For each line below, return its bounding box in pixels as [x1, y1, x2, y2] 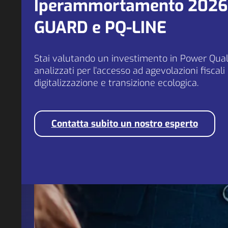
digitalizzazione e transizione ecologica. [34, 76, 198, 89]
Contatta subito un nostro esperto [51, 117, 198, 130]
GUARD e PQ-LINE [34, 17, 166, 39]
